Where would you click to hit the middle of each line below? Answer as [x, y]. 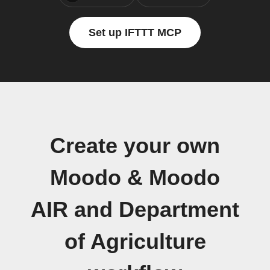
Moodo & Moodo [135, 178]
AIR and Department [135, 210]
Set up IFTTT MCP [135, 33]
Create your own [135, 146]
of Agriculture [135, 242]
